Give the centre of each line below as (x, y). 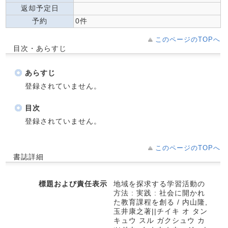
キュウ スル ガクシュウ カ (159, 220)
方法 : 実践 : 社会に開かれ (159, 193)
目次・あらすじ (40, 48)
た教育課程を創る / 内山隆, (161, 202)
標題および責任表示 (73, 184)
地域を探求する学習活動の (159, 184)
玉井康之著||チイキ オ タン (161, 211)
